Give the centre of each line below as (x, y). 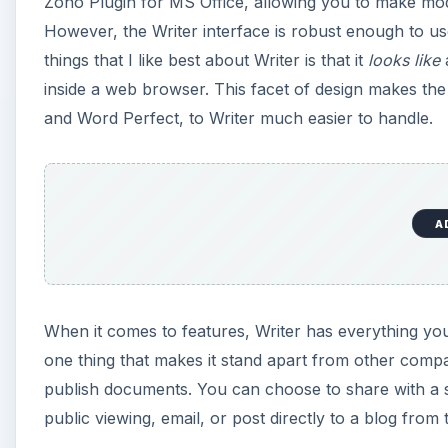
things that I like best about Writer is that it (206, 60)
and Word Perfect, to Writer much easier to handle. (238, 118)
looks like (404, 60)
